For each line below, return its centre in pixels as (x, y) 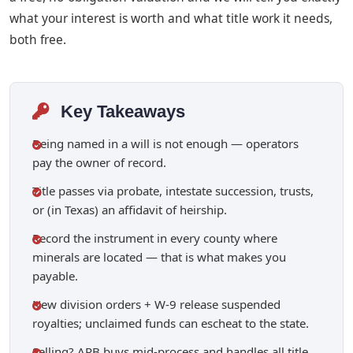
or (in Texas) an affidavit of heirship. (130, 210)
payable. (55, 276)
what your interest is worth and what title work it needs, (171, 19)
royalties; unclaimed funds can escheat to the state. (171, 323)
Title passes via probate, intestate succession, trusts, (173, 191)
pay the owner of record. (99, 163)
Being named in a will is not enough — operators (165, 144)
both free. (38, 40)
